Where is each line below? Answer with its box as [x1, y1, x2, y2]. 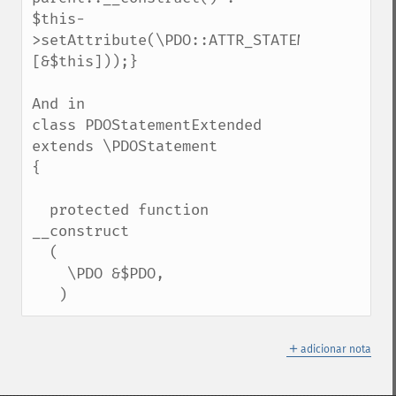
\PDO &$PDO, [32, 264, 67, 283]
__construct [32, 222, 129, 240]
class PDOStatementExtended [32, 116, 262, 134]
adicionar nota [301, 343, 371, 355]
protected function [32, 201, 49, 219]
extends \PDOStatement [32, 137, 217, 156]
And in [32, 95, 94, 113]
